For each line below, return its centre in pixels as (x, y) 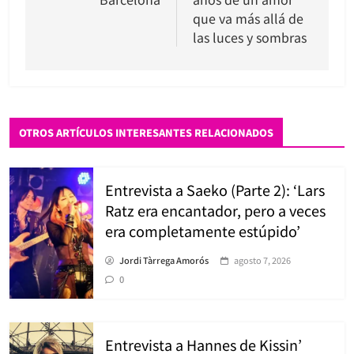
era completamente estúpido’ (203, 230)
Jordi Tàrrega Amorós (164, 260)
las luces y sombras (250, 37)
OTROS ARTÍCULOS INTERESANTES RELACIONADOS (146, 132)
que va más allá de (248, 18)
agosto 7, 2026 (262, 260)
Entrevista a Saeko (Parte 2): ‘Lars (215, 189)
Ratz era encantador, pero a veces (215, 210)
